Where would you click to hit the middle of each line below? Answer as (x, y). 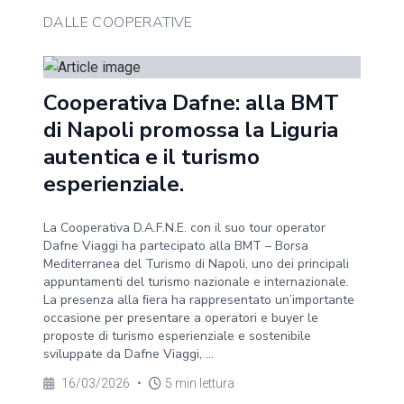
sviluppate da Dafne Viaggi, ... (129, 354)
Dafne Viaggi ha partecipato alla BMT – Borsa (176, 246)
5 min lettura (200, 383)
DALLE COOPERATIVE (118, 23)
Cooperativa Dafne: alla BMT (191, 103)
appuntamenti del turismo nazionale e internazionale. (196, 282)
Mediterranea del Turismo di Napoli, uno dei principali (196, 264)
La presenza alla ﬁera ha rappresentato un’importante (199, 300)
